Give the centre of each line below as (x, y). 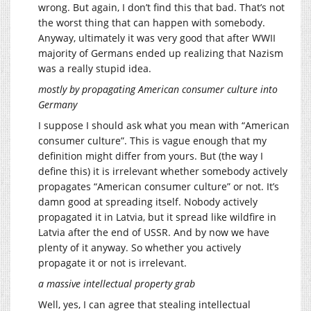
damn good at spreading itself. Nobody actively (148, 202)
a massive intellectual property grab (117, 284)
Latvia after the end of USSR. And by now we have (154, 233)
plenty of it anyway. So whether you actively (140, 248)
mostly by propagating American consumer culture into (158, 90)
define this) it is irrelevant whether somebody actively (163, 171)
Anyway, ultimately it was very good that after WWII (157, 38)
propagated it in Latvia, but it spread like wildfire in (157, 217)
